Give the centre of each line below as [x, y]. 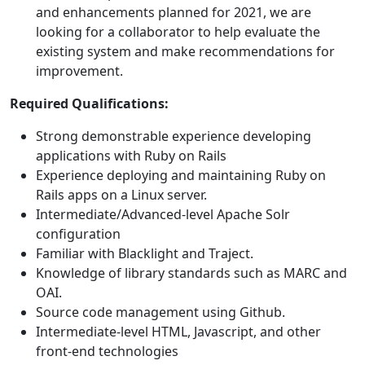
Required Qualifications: [89, 104]
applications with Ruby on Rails [131, 156]
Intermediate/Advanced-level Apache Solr [163, 215]
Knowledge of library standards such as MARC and [191, 273]
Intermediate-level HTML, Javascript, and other [178, 332]
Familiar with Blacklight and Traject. [145, 254]
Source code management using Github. [161, 312]
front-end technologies [107, 352]
